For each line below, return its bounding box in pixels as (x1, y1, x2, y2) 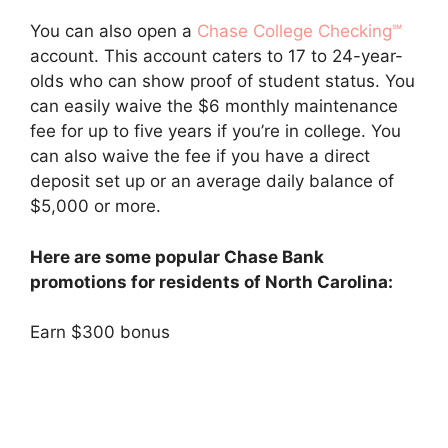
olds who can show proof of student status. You (30, 71, 415, 91)
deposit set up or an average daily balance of (30, 171, 394, 191)
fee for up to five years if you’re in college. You (30, 121, 401, 141)
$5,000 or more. (30, 196, 161, 216)
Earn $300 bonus (30, 322, 170, 342)
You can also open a (30, 21, 197, 41)
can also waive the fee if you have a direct (30, 146, 370, 166)
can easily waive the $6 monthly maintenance (30, 96, 398, 116)
